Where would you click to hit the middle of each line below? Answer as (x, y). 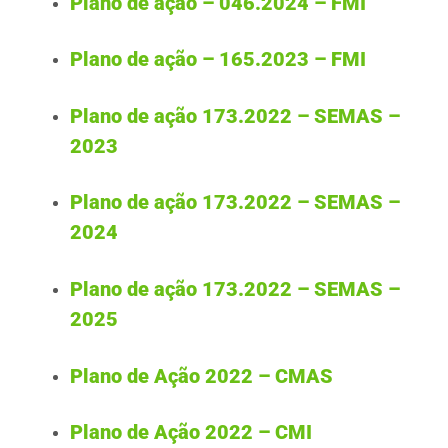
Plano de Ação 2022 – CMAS (201, 375)
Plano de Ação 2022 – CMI (191, 432)
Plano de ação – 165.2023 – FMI (218, 59)
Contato (376, 119)
